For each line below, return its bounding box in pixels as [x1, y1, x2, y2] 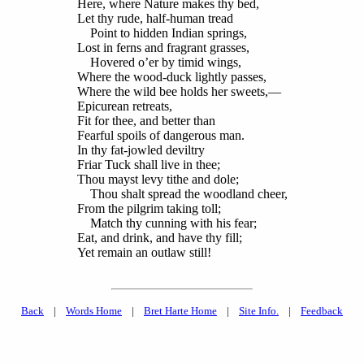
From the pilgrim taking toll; [76, 201, 221, 216]
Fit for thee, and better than [76, 114, 215, 128]
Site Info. [239, 305, 279, 318]
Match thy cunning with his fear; [76, 216, 257, 231]
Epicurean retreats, [76, 99, 172, 114]
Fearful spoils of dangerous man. [76, 128, 245, 143]
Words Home [66, 305, 122, 318]
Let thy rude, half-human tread [76, 11, 233, 26]
